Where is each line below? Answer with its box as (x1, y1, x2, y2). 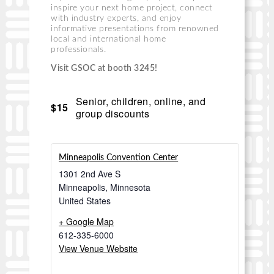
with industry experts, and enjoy (51, 14, 182, 23)
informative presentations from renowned (51, 24, 219, 34)
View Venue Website (59, 242, 138, 254)
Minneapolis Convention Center (59, 153, 179, 162)
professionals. (51, 45, 106, 54)
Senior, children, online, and (75, 94, 206, 108)
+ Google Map (59, 215, 114, 228)
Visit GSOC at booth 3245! (51, 64, 158, 73)
